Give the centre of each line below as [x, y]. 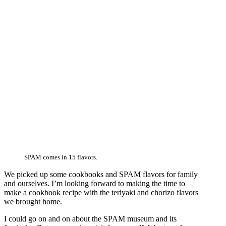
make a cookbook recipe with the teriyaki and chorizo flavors [101, 193]
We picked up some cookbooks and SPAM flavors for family [101, 175]
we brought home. [33, 202]
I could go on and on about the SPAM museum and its [90, 219]
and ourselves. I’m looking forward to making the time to [95, 184]
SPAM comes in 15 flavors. [61, 158]
